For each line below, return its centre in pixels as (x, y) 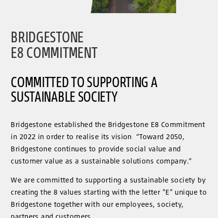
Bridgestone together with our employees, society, (97, 204)
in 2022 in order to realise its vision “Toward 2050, (98, 136)
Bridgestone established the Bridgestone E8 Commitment (108, 124)
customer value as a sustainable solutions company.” (101, 161)
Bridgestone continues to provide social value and (96, 148)
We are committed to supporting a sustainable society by (109, 180)
